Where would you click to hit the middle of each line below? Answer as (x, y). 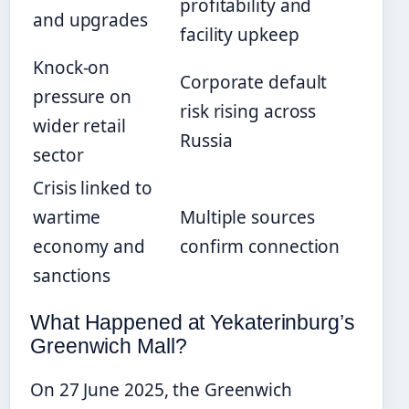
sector (58, 155)
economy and (89, 246)
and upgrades (90, 20)
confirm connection (260, 246)
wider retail (79, 126)
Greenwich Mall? (109, 346)
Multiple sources (247, 217)
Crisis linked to (93, 188)
